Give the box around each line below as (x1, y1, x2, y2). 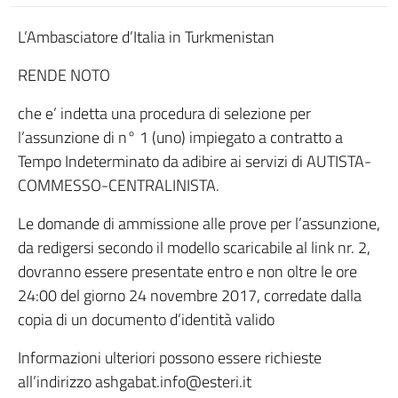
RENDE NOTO (18, 63, 110, 87)
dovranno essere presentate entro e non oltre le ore (18, 259, 357, 283)
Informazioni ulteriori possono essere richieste (18, 346, 322, 370)
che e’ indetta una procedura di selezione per (18, 101, 311, 125)
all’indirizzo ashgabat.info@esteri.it (18, 370, 251, 394)
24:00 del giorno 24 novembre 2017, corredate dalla (18, 283, 362, 307)
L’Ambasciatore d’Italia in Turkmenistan (18, 25, 275, 49)
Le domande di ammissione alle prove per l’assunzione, (18, 211, 380, 235)
